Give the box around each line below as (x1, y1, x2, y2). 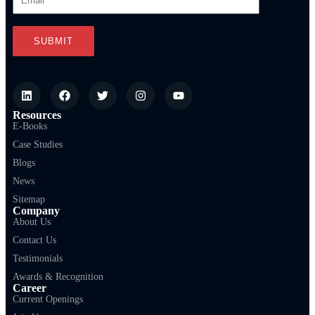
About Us (13, 217, 51, 228)
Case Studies (13, 139, 63, 150)
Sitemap (13, 194, 45, 205)
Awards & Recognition (13, 271, 103, 283)
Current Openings (13, 294, 83, 305)
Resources (13, 109, 61, 122)
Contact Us (13, 235, 56, 246)
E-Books (13, 121, 47, 132)
